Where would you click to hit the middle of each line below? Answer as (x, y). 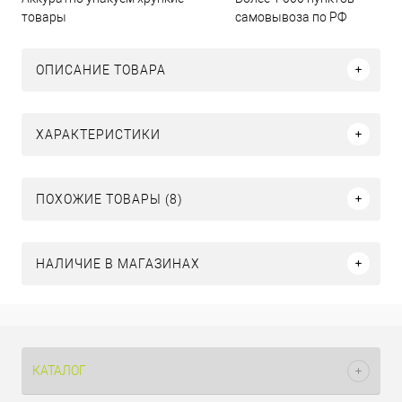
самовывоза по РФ (291, 17)
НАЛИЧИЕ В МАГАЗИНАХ (118, 263)
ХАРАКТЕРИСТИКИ (98, 134)
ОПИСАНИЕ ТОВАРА (101, 70)
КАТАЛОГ (59, 371)
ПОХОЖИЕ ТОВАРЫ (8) (109, 199)
